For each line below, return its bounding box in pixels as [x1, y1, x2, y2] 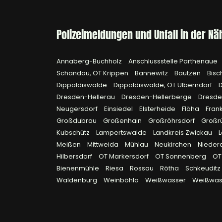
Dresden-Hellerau [56, 92, 116, 102]
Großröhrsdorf [148, 116, 196, 125]
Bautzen [174, 68, 202, 78]
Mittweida [87, 140, 120, 149]
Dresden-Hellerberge [121, 92, 193, 102]
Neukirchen [155, 140, 193, 149]
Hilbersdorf [56, 152, 94, 161]
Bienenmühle [56, 164, 101, 173]
